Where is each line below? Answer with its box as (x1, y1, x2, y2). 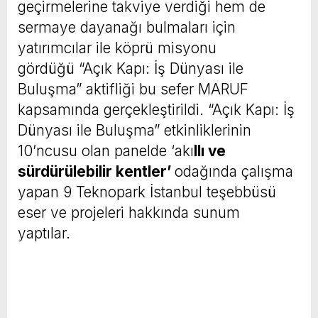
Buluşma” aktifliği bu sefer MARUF (18, 79, 248, 98)
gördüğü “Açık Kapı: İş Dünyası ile (18, 59, 243, 77)
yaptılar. (18, 224, 75, 242)
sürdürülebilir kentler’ (18, 162, 175, 180)
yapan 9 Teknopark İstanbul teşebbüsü (18, 182, 276, 201)
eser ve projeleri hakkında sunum (18, 203, 240, 221)
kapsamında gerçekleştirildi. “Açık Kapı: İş (18, 100, 295, 119)
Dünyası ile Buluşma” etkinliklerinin (18, 121, 251, 139)
